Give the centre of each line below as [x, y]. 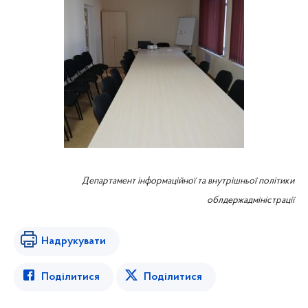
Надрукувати [74, 241]
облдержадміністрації [251, 200]
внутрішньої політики [251, 181]
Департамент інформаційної [140, 181]
